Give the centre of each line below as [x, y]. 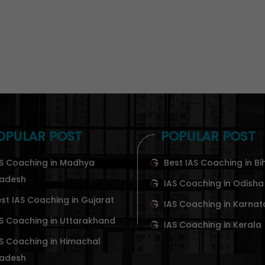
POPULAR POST [208, 137]
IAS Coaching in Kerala [212, 224]
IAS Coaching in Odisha [214, 183]
